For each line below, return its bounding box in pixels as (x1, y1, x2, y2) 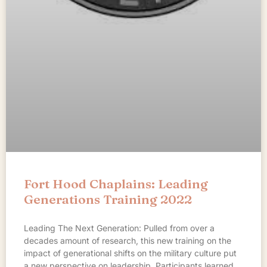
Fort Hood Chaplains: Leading (24, 175, 208, 191)
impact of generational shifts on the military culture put (24, 247, 237, 258)
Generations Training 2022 (24, 191, 192, 207)
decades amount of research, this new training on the (24, 235, 231, 246)
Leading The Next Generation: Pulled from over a (24, 222, 215, 233)
